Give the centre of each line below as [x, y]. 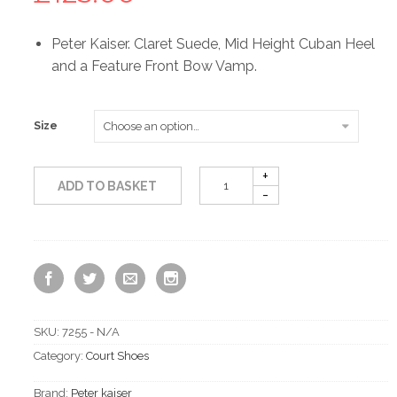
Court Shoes [117, 356]
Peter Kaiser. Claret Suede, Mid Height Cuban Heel [213, 44]
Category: [60, 356]
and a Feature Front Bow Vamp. [154, 66]
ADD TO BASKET [108, 187]
